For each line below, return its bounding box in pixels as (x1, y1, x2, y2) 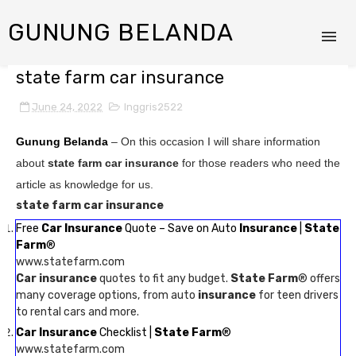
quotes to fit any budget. (97, 272, 230, 285)
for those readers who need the (182, 157, 340, 169)
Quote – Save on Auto (122, 222, 239, 235)
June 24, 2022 (32, 101, 103, 113)
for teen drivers (256, 288, 339, 302)
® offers (298, 272, 340, 285)
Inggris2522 (124, 101, 183, 113)
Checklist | (97, 326, 154, 339)
